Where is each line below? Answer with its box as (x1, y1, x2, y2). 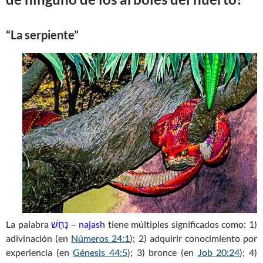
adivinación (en (6, 232, 72, 244)
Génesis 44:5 (73, 247, 128, 258)
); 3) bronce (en (127, 247, 198, 258)
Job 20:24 (197, 247, 240, 258)
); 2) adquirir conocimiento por (130, 232, 258, 244)
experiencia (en (6, 247, 73, 258)
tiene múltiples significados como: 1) (105, 218, 258, 230)
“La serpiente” (6, 28, 79, 42)
